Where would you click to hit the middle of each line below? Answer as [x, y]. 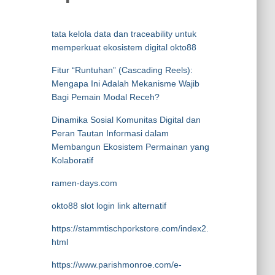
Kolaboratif [72, 160]
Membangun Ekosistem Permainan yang [130, 147]
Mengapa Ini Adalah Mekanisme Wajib [125, 83]
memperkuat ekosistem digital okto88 [124, 47]
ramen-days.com [84, 183]
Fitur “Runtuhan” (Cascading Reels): [122, 70]
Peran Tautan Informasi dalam [110, 133]
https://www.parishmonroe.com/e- [116, 265]
